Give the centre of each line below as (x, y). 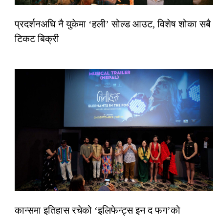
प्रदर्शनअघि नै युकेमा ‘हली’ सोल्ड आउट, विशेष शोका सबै (113, 24)
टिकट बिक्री (37, 38)
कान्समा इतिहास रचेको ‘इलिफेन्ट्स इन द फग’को (98, 210)
